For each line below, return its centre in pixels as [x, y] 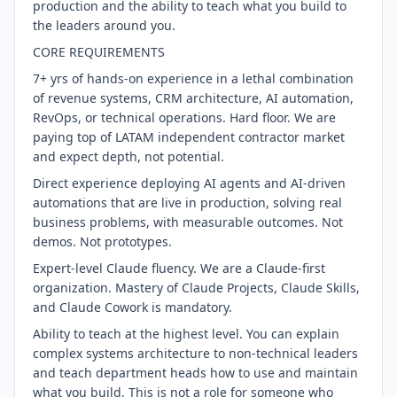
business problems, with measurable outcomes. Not [188, 222]
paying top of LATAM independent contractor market [189, 137]
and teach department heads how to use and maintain [195, 373]
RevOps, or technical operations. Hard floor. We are [184, 117]
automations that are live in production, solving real [187, 202]
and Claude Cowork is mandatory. [132, 307]
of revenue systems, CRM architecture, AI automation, [193, 98]
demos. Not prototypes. [102, 241]
